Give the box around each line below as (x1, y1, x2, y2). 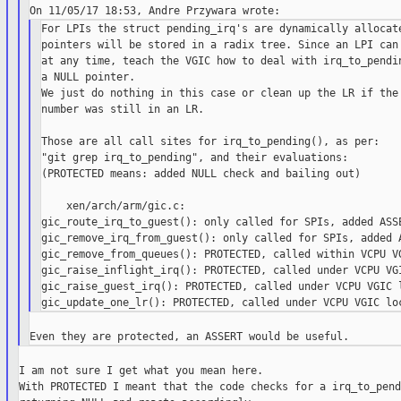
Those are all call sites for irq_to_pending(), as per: (40, 135, 380, 149)
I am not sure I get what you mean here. (18, 364, 263, 378)
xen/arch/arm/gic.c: (40, 200, 185, 213)
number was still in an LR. (40, 103, 204, 116)
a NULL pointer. (40, 71, 135, 84)
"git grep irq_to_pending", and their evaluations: (40, 151, 348, 165)
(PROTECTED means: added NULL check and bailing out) (40, 167, 361, 181)
